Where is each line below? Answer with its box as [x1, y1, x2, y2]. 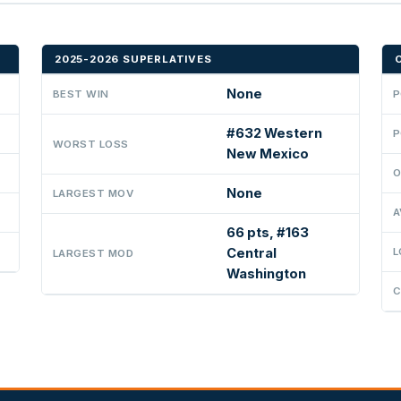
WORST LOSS [53, 137, 129, 150]
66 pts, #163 [226, 224, 309, 241]
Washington [226, 265, 306, 282]
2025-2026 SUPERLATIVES [55, 52, 212, 65]
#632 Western [226, 124, 322, 141]
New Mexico [226, 145, 309, 162]
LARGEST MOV [53, 186, 134, 200]
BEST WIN [53, 87, 109, 100]
